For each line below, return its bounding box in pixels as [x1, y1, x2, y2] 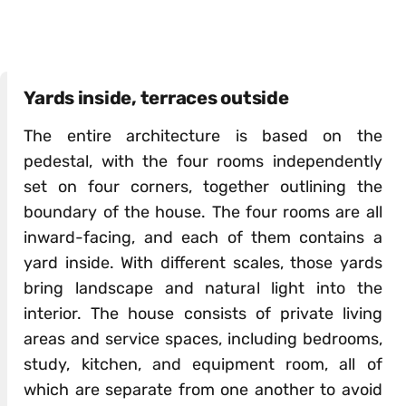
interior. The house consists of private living [24, 303, 382, 324]
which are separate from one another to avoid [24, 379, 382, 400]
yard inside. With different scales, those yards [24, 252, 382, 273]
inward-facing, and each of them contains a [24, 227, 382, 247]
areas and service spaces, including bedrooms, [24, 328, 382, 349]
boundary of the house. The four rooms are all [24, 201, 382, 222]
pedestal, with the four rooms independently [24, 150, 382, 171]
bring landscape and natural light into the [24, 277, 382, 298]
